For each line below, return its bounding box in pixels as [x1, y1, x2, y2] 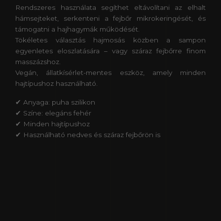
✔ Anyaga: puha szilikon [15, 98, 95, 107]
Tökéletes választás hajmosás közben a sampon [15, 36, 206, 44]
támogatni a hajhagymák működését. [15, 25, 140, 34]
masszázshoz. [15, 58, 61, 66]
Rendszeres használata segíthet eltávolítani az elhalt [15, 3, 206, 12]
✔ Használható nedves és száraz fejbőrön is [15, 131, 160, 139]
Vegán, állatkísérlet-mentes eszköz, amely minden [15, 69, 206, 77]
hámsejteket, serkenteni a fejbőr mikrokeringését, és [15, 14, 206, 23]
